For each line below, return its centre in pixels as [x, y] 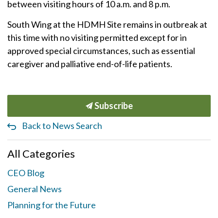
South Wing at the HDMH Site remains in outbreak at [107, 24]
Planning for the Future [52, 205]
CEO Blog [26, 173]
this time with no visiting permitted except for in [97, 37]
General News [35, 189]
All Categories [41, 154]
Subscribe [113, 106]
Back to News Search [62, 126]
